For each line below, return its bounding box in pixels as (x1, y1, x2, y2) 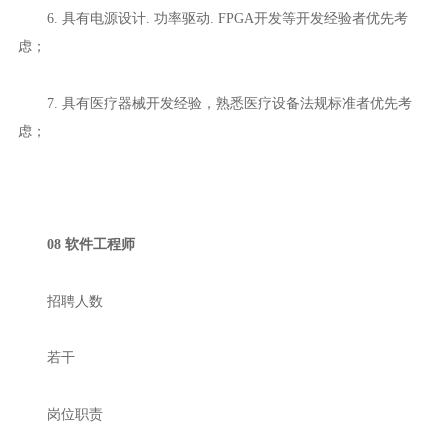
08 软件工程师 (46, 236, 135, 253)
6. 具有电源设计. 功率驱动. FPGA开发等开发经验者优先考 (46, 10, 408, 27)
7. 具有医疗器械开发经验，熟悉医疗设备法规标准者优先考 (46, 94, 412, 111)
